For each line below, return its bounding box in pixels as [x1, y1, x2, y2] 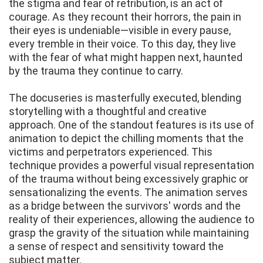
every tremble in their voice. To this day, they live [9, 38, 236, 50]
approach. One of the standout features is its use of [9, 119, 254, 131]
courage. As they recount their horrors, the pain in [9, 11, 241, 23]
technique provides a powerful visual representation [9, 159, 254, 172]
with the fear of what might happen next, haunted [9, 51, 242, 64]
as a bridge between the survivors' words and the [9, 200, 241, 213]
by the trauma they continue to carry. [9, 65, 183, 77]
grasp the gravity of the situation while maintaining [9, 227, 249, 240]
